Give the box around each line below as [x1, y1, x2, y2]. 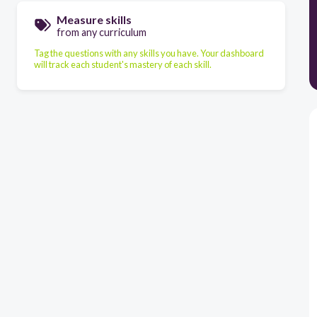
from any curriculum [57, 25, 146, 38]
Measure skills [57, 12, 132, 26]
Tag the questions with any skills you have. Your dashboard [34, 47, 264, 59]
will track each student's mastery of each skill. [34, 58, 212, 70]
